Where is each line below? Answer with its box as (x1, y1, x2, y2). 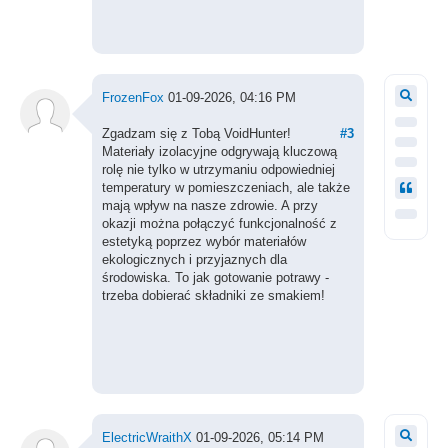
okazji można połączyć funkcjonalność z (101, 216, 337, 231)
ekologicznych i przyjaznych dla (101, 252, 287, 267)
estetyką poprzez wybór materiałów (101, 234, 306, 249)
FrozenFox (101, 90, 164, 105)
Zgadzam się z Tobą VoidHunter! (101, 126, 291, 141)
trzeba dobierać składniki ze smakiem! (101, 288, 325, 303)
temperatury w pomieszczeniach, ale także (101, 180, 350, 195)
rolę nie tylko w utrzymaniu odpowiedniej (101, 162, 335, 177)
